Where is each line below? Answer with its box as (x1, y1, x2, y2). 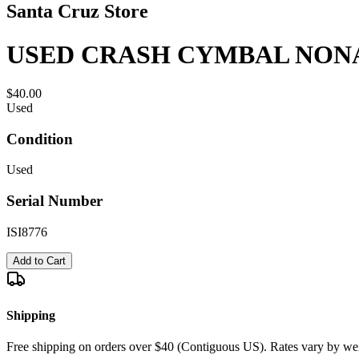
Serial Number (6, 192, 103, 210)
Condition (6, 130, 73, 147)
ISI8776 (6, 224, 47, 239)
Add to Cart (13, 254, 66, 267)
